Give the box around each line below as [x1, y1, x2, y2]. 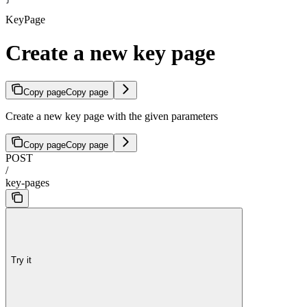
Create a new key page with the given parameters [5, 110, 218, 122]
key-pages [5, 176, 49, 188]
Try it [11, 255, 32, 266]
